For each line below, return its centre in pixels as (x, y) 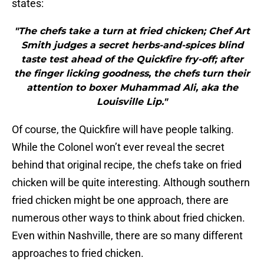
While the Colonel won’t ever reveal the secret (118, 147)
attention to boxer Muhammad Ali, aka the (132, 88)
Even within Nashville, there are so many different (127, 236)
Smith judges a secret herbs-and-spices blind (132, 45)
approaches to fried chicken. (78, 253)
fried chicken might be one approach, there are (120, 200)
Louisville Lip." (132, 102)
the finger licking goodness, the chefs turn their (132, 74)
